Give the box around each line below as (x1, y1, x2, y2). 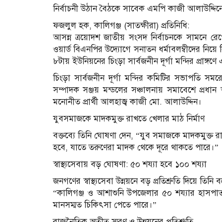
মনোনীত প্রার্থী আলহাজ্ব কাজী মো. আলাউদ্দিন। (53, 96, 202, 107)
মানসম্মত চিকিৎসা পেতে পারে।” (53, 199, 157, 210)
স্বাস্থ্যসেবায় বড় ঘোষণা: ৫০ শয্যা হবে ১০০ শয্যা (53, 159, 207, 169)
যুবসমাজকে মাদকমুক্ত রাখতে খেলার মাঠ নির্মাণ (53, 113, 205, 124)
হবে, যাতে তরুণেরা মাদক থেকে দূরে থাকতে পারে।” (53, 142, 219, 153)
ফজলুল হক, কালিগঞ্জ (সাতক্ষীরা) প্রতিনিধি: (53, 20, 189, 31)
